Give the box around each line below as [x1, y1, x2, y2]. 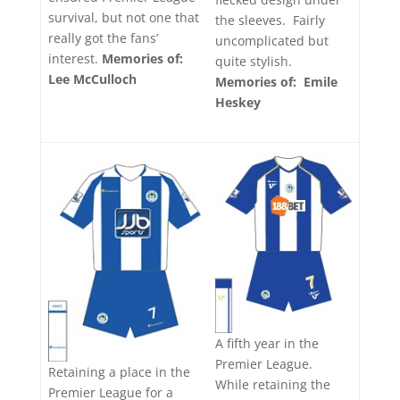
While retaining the [215, 376, 330, 394]
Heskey [215, 93, 261, 111]
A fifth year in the [215, 335, 319, 353]
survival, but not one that [48, 9, 199, 27]
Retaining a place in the [48, 362, 190, 380]
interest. [48, 50, 102, 68]
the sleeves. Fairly [215, 11, 325, 29]
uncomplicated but [215, 31, 329, 49]
